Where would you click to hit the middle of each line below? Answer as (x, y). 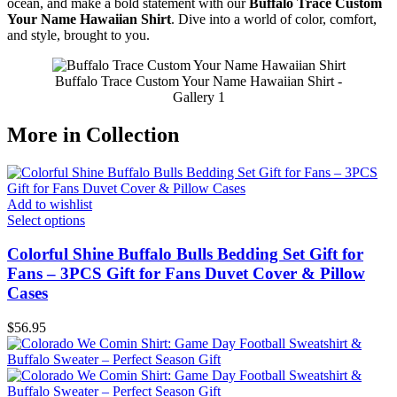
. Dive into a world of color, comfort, (274, 19)
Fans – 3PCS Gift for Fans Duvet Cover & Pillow (186, 274)
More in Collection (93, 134)
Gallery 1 (198, 97)
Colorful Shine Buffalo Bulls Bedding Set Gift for (185, 254)
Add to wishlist (50, 204)
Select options (46, 220)
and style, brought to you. (78, 35)
